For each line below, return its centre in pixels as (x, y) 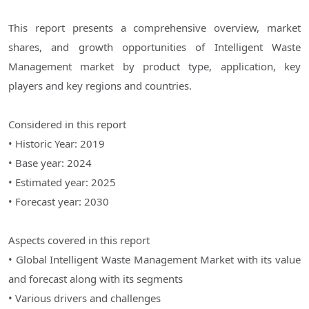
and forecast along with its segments (96, 279)
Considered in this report (67, 124)
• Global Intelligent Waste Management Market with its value (154, 260)
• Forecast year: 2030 (59, 202)
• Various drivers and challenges (84, 298)
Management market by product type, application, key (154, 67)
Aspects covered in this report (79, 240)
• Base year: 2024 (50, 163)
